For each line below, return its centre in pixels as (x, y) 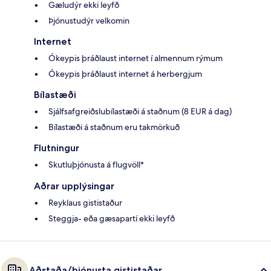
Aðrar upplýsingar (74, 186)
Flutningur (57, 148)
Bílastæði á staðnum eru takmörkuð (114, 127)
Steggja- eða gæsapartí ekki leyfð (112, 218)
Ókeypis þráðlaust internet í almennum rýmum (135, 58)
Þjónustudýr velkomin (89, 20)
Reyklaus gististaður (85, 202)
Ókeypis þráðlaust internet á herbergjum (125, 73)
